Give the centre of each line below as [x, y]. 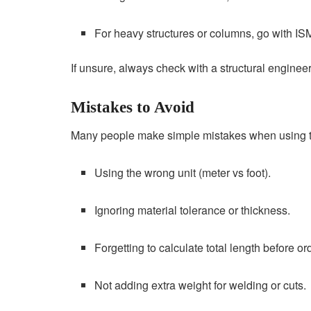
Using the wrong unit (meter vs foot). [183, 173]
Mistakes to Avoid [133, 107]
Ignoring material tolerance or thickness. [193, 210]
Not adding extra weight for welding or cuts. [201, 285]
